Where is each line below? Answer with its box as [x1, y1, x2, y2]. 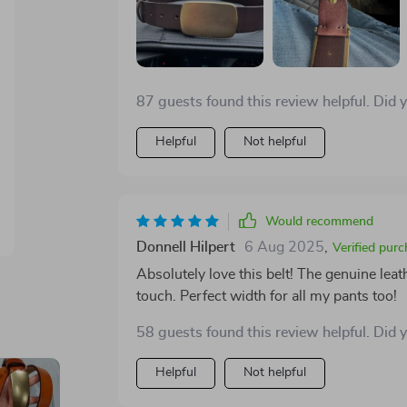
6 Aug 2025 [243, 240, 324, 254]
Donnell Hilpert [135, 240, 235, 254]
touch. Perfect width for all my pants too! [135, 289, 397, 303]
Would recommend [264, 215, 373, 228]
